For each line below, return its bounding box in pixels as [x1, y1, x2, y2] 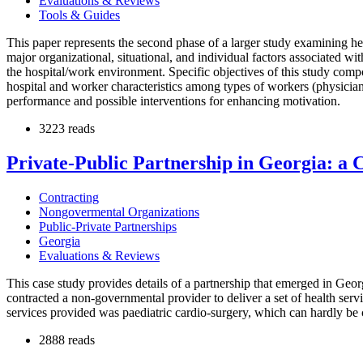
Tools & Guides [39, 7, 120, 22]
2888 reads [39, 332, 95, 347]
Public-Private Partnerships [39, 219, 177, 233]
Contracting [39, 190, 99, 204]
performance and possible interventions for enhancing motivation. [6, 93, 340, 108]
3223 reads [39, 121, 95, 135]
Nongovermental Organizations [39, 204, 199, 219]
